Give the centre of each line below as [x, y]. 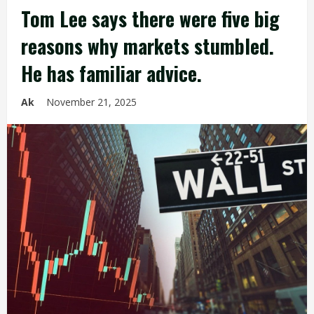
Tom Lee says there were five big [150, 19]
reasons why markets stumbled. [148, 46]
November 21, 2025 [93, 102]
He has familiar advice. [111, 73]
